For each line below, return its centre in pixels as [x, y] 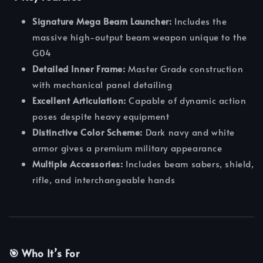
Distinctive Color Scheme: [87, 132]
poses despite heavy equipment [101, 116]
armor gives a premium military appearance [127, 148]
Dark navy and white [189, 132]
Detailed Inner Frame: [79, 69]
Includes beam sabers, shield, [188, 164]
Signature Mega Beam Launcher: [102, 21]
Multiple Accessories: [78, 164]
